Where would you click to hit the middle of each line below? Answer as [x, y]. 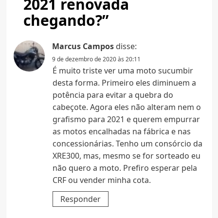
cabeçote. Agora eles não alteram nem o [127, 107]
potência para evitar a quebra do [113, 95]
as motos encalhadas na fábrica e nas [121, 132]
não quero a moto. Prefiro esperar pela [125, 168]
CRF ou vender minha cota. [101, 180]
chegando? [63, 20]
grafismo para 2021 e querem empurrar [126, 119]
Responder [80, 199]
